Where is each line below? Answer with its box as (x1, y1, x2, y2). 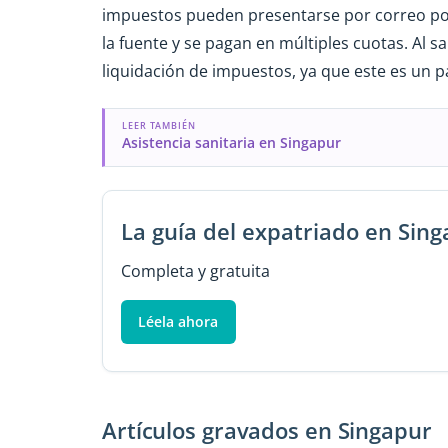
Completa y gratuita (120, 260, 270, 283)
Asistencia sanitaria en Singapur (121, 133, 341, 153)
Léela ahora (138, 312, 219, 332)
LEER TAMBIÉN (121, 119, 197, 133)
